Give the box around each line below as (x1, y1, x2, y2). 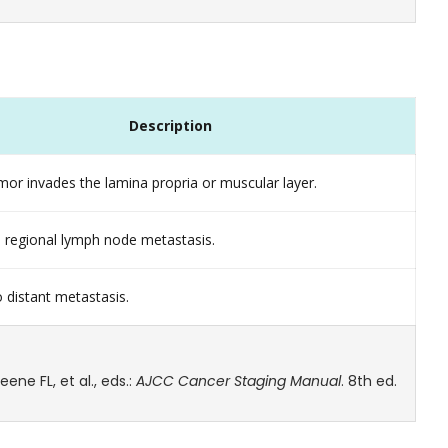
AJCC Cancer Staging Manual (136, 371, 341, 392)
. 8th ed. (341, 371, 397, 392)
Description (129, 116, 212, 136)
